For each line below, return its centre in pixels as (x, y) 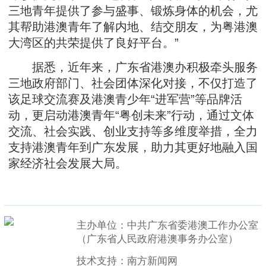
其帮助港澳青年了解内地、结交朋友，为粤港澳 (133, 27)
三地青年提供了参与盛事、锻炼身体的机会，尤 (133, 11)
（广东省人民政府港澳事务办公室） (157, 239)
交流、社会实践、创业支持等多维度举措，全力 (133, 131)
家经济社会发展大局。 (68, 163)
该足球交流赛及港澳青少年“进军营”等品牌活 (125, 99)
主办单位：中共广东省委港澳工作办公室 (167, 225)
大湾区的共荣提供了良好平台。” (94, 43)
